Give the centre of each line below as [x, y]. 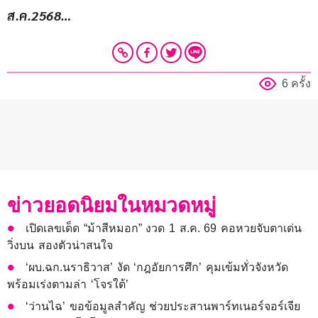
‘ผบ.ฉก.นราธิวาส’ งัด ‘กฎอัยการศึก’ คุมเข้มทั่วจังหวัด [157, 268]
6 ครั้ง [296, 84]
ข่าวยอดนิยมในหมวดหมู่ [111, 206]
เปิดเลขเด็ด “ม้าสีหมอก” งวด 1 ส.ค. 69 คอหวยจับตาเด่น [164, 229]
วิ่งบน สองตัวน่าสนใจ [60, 246]
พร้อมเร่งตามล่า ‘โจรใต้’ [68, 285]
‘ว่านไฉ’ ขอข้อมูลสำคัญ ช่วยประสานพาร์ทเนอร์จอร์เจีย [163, 307]
